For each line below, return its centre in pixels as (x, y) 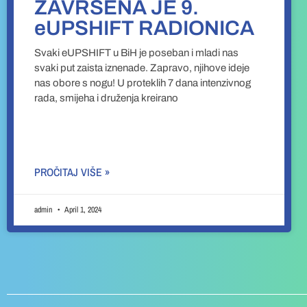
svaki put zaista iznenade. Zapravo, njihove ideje (142, 68)
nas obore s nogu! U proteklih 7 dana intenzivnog (143, 83)
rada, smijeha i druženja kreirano (106, 98)
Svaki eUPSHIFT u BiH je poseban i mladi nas (136, 53)
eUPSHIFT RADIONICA (144, 28)
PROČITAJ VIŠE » (72, 172)
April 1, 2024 (82, 210)
